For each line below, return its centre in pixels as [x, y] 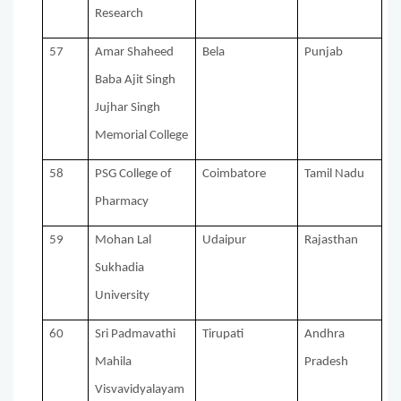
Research [119, 14]
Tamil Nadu [335, 175]
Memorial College [142, 136]
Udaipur [225, 241]
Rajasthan [332, 241]
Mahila [114, 363]
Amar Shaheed [135, 53]
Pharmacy [122, 202]
